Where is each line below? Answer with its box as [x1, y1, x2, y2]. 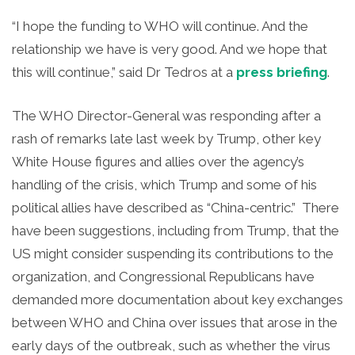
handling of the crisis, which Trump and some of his [12, 176, 317, 193]
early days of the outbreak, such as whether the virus [12, 337, 330, 353]
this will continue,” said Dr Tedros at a [12, 64, 236, 81]
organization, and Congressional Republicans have [12, 268, 315, 284]
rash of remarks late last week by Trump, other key [12, 130, 321, 147]
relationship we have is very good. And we [12, 41, 269, 58]
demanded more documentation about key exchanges [12, 291, 343, 307]
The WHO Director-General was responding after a [12, 107, 321, 124]
